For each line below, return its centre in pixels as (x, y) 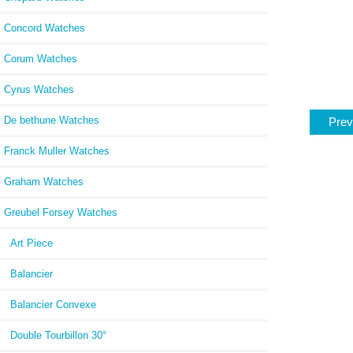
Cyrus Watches (39, 89)
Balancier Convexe (50, 304)
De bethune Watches (52, 120)
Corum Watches (41, 58)
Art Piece (28, 243)
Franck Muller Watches (57, 150)
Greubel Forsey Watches (61, 212)
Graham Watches (44, 181)
